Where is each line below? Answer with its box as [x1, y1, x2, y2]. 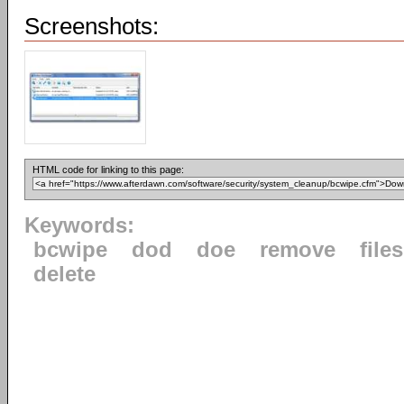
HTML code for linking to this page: [32, 164, 184, 175]
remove [260, 238, 335, 262]
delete [33, 262, 96, 286]
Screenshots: [24, 13, 159, 40]
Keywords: [24, 214, 134, 237]
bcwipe [33, 238, 107, 262]
